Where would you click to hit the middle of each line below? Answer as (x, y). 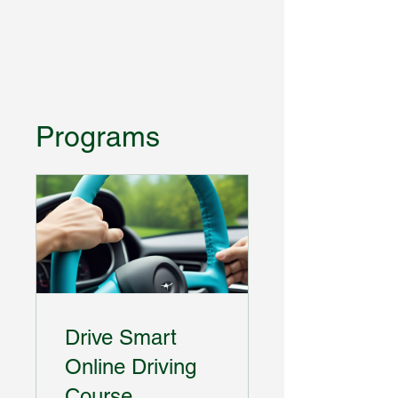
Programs (98, 136)
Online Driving (131, 366)
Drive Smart (121, 337)
